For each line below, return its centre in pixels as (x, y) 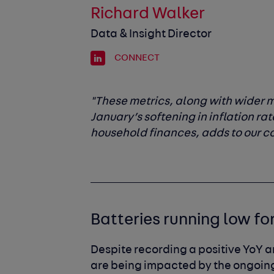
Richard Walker (148, 15)
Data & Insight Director (151, 35)
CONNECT (136, 58)
